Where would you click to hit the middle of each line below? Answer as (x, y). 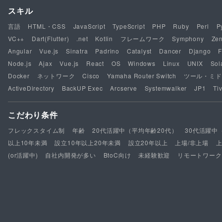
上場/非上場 (192, 143)
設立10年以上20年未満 (88, 143)
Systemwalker (166, 88)
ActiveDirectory (31, 88)
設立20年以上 (148, 143)
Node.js (20, 63)
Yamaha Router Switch (142, 76)
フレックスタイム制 (37, 130)
